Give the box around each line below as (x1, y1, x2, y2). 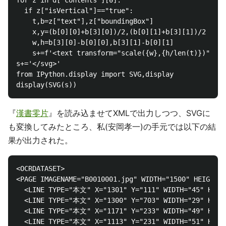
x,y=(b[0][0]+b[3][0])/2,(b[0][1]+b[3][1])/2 (16, 28, 206, 36)
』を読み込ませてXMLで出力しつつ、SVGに (48, 108, 210, 118)
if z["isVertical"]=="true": (16, 7, 133, 15)
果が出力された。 (8, 135, 73, 145)
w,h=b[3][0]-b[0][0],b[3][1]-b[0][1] (16, 38, 174, 46)
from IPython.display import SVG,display (16, 70, 174, 78)
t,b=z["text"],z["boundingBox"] (16, 17, 153, 25)
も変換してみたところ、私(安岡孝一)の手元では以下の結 (8, 122, 216, 132)
